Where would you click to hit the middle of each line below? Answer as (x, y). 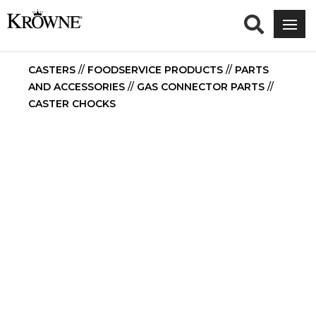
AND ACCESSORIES (77, 87)
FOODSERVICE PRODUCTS (155, 70)
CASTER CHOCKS (72, 104)
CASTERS (52, 70)
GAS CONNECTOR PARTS (201, 87)
